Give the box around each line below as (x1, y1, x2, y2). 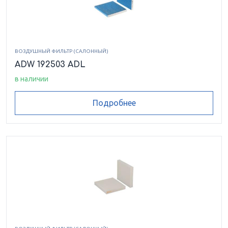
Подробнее (92, 98, 136, 108)
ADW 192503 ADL (15, 60, 85, 69)
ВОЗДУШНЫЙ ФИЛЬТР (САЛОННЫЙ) (15, 48, 108, 54)
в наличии (15, 74, 48, 83)
